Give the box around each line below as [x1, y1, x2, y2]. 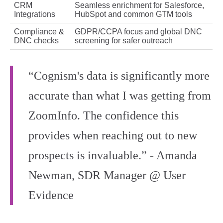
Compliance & [14, 27, 64, 36]
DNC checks [14, 36, 59, 45]
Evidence [28, 189, 74, 202]
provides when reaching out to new [28, 129, 197, 142]
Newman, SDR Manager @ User [28, 169, 186, 182]
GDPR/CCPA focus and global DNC [75, 27, 202, 36]
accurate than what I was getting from [28, 89, 211, 103]
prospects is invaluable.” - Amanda [28, 149, 197, 162]
